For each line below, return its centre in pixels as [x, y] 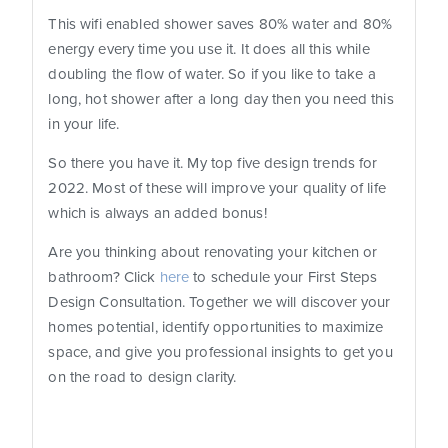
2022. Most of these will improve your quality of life [217, 188]
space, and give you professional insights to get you [220, 352]
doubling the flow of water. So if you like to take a [212, 74]
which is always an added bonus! [159, 213]
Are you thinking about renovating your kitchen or [213, 252]
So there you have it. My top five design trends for [213, 163]
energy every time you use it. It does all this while [209, 49]
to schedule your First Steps [283, 277]
